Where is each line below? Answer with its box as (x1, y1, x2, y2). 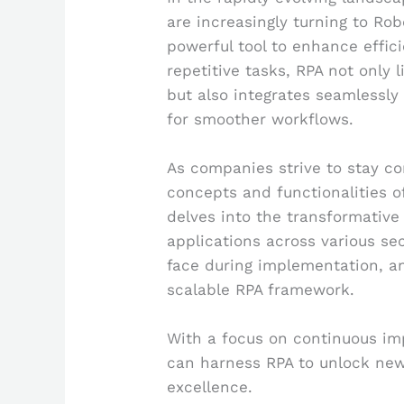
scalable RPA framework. (167, 280, 355, 298)
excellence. (167, 377, 253, 396)
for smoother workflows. (167, 109, 354, 128)
